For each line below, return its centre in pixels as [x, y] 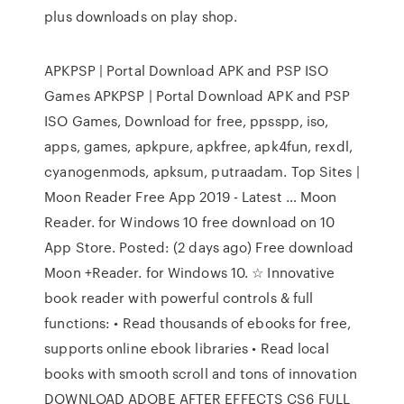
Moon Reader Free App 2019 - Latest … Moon [191, 197]
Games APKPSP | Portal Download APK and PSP [197, 96]
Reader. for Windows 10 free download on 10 [190, 222]
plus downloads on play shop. [141, 16]
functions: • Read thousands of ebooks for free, [197, 323]
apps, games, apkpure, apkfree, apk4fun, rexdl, [198, 146]
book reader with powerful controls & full [179, 298]
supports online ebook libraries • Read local [187, 348]
